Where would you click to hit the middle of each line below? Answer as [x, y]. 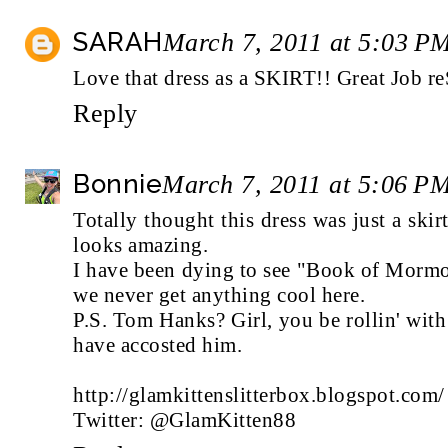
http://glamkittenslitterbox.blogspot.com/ [259, 394]
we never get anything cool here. [219, 294]
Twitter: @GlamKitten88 [184, 419]
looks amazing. [140, 244]
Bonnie [117, 183]
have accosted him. [157, 344]
